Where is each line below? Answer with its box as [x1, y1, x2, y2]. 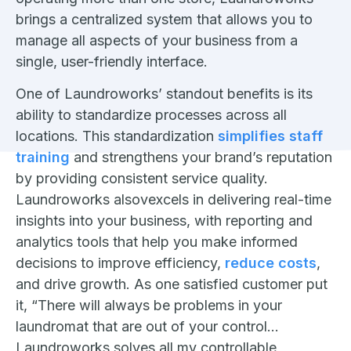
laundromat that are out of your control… [16, 317, 279, 335]
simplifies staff [218, 127, 323, 144]
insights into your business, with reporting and [16, 212, 313, 229]
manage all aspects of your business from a [16, 31, 298, 49]
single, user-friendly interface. [16, 52, 208, 70]
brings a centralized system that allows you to [16, 10, 313, 27]
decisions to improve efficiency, [16, 254, 225, 271]
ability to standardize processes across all [16, 106, 287, 123]
